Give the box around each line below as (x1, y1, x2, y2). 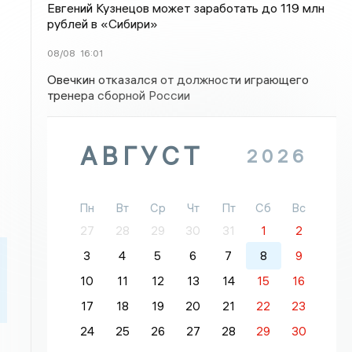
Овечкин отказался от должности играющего (47, 71, 310, 87)
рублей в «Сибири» (47, 16, 159, 31)
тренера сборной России (47, 87, 191, 103)
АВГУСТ (80, 141, 204, 171)
